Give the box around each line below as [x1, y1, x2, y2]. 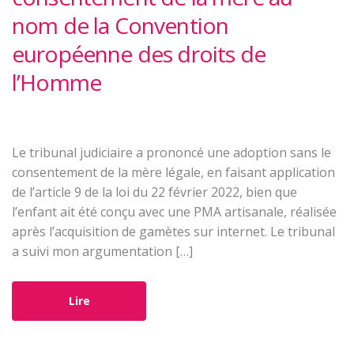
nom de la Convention [12, 10, 229, 41]
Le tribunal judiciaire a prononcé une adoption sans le [12, 144, 331, 162]
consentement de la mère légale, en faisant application [12, 164, 335, 182]
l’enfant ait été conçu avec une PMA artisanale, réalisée [12, 203, 337, 221]
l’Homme [12, 67, 102, 98]
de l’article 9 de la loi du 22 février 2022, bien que [12, 183, 297, 201]
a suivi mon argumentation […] [12, 243, 193, 261]
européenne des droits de [12, 39, 265, 70]
